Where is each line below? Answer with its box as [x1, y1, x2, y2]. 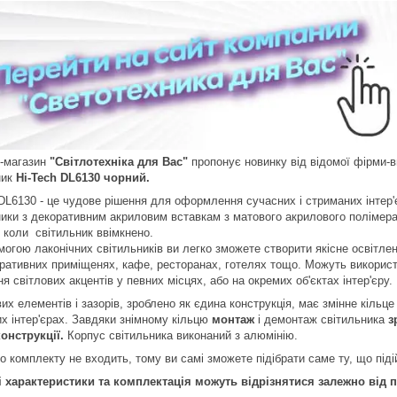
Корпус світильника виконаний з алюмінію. [64, 328, 298, 342]
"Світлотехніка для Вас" [46, 154, 188, 168]
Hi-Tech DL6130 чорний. [16, 170, 150, 184]
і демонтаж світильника [254, 312, 388, 326]
